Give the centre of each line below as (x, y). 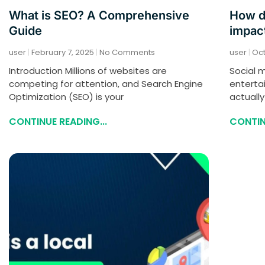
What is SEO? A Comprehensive (99, 16)
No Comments (126, 53)
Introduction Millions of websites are (88, 71)
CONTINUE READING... (58, 122)
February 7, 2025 (63, 53)
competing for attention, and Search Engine (106, 84)
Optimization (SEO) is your (66, 97)
